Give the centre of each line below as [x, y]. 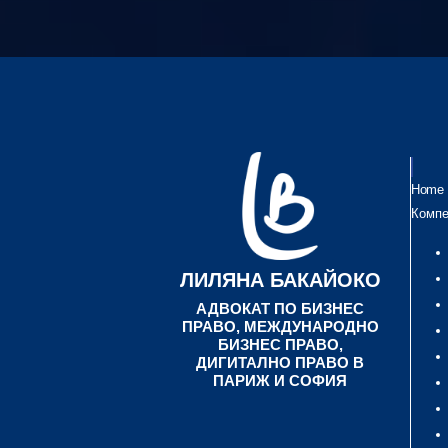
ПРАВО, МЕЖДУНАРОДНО [280, 327]
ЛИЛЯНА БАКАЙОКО [280, 280]
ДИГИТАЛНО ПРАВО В [280, 363]
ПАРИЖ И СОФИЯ [280, 381]
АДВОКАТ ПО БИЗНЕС [280, 309]
